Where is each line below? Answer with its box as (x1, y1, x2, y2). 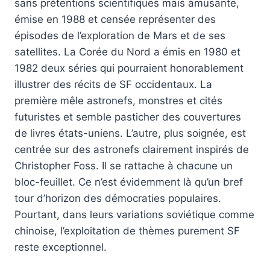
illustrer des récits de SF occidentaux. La (14, 78, 212, 91)
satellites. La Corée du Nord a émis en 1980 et (14, 46, 240, 58)
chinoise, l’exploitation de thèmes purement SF (14, 225, 240, 237)
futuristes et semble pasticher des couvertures (14, 111, 241, 124)
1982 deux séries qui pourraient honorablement (14, 62, 243, 75)
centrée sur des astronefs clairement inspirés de (14, 143, 249, 156)
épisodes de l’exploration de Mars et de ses (14, 30, 225, 42)
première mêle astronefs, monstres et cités (14, 95, 222, 107)
